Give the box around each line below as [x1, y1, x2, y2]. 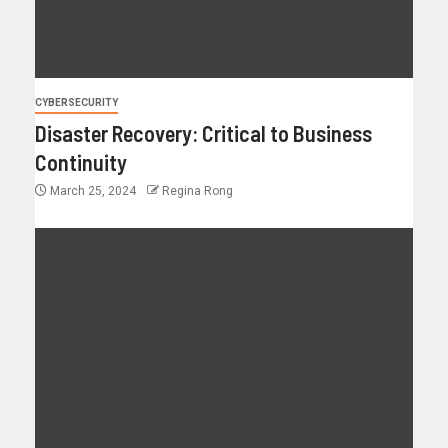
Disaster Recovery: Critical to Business [35, 119, 372, 146]
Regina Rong [162, 183, 233, 198]
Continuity [35, 148, 127, 175]
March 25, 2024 [47, 183, 139, 198]
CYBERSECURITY [35, 96, 118, 108]
